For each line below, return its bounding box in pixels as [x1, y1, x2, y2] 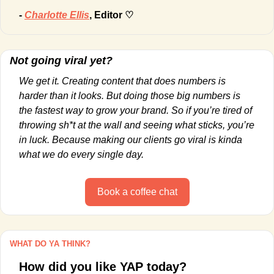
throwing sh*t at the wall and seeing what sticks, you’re [19, 119, 254, 130]
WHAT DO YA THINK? [10, 239, 91, 248]
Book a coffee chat [97, 186, 177, 197]
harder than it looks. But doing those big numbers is [19, 90, 240, 101]
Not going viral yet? [10, 54, 113, 67]
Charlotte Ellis [24, 9, 89, 20]
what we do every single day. [19, 149, 144, 160]
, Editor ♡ [89, 9, 133, 20]
